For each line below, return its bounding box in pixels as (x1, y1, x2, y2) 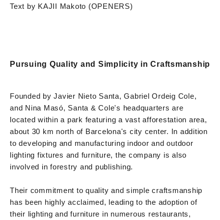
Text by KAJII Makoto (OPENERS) (10, 1, 133, 10)
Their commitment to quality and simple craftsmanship (10, 186, 202, 194)
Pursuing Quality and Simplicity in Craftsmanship (10, 59, 210, 68)
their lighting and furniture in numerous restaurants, (10, 209, 191, 218)
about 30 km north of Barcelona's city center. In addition (10, 127, 208, 136)
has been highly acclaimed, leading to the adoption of (10, 197, 197, 206)
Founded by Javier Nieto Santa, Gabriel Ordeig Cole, (10, 91, 197, 100)
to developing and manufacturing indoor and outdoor (10, 138, 193, 147)
